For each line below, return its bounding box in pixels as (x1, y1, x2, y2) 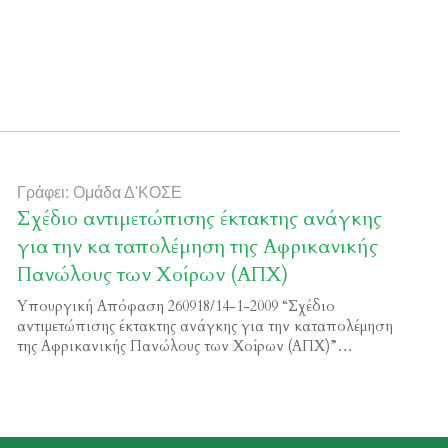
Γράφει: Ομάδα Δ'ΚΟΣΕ (17, 184, 183, 201)
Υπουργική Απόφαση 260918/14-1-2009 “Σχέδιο (17, 297, 336, 316)
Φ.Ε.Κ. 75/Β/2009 (17, 357, 135, 376)
